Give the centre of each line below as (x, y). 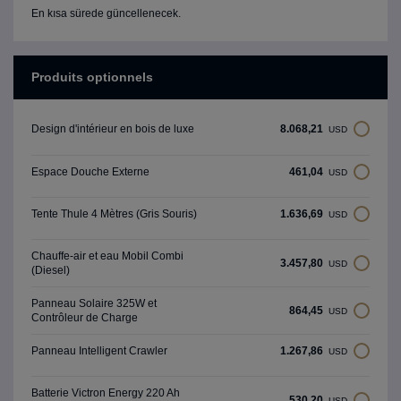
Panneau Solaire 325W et (94, 303)
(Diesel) (51, 270)
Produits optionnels (92, 77)
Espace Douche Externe (90, 172)
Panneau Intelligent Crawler (99, 351)
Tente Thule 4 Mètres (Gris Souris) (114, 214)
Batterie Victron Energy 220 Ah (106, 393)
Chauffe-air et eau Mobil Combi (107, 256)
